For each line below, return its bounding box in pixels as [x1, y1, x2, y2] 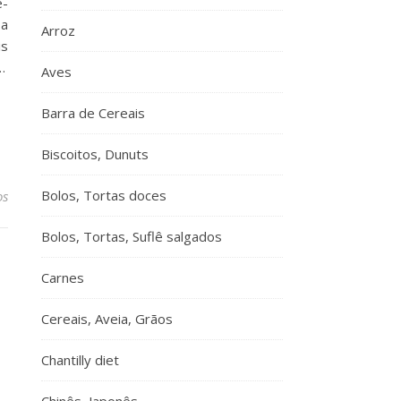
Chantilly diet [41, 351, 119, 369]
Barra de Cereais [41, 104, 145, 122]
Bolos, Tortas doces [41, 186, 166, 204]
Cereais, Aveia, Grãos [41, 310, 173, 328]
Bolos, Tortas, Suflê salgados [41, 227, 222, 245]
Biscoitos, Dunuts [41, 145, 149, 163]
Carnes [41, 269, 84, 286]
